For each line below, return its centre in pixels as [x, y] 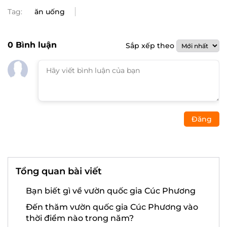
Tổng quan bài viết [59, 171]
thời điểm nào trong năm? [80, 218]
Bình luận [35, 45]
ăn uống [50, 12]
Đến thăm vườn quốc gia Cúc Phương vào [112, 207]
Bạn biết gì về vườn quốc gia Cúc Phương [111, 191]
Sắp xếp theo [151, 46]
